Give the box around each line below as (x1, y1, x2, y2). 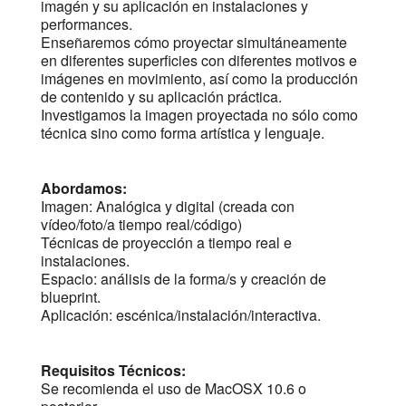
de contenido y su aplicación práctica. (40, 86, 282, 108)
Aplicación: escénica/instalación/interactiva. (40, 304, 321, 326)
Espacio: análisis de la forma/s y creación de (40, 268, 326, 290)
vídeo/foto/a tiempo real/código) (40, 214, 242, 236)
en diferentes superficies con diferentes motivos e (40, 50, 357, 72)
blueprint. (40, 286, 101, 308)
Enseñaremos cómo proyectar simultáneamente (40, 32, 347, 53)
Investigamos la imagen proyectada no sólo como (40, 104, 358, 126)
